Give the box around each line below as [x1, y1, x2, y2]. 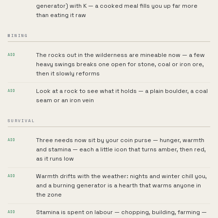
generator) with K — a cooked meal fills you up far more [36, 2, 198, 10]
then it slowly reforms [36, 70, 100, 77]
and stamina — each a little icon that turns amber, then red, [36, 145, 206, 153]
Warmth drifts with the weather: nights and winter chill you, [36, 172, 207, 180]
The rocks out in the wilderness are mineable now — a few [36, 51, 205, 59]
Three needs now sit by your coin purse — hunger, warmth [36, 136, 204, 144]
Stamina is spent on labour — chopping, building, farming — [36, 208, 207, 216]
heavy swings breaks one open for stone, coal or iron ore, [36, 60, 204, 68]
